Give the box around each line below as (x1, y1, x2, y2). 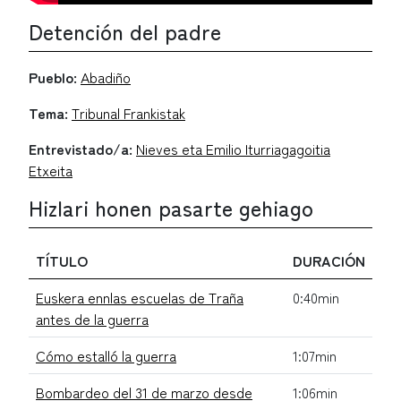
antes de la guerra (36, 307, 149, 329)
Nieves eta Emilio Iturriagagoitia (136, 137, 330, 159)
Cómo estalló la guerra (36, 344, 176, 366)
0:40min (293, 286, 339, 308)
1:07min (293, 344, 337, 366)
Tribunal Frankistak (72, 101, 185, 124)
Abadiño (81, 65, 131, 88)
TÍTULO (36, 249, 88, 271)
